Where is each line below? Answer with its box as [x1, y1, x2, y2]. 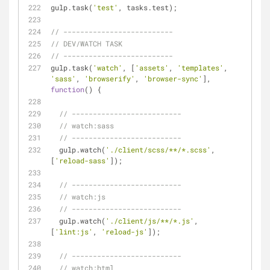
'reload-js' [101, 227, 148, 236]
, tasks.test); [118, 2, 177, 12]
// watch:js [59, 192, 105, 201]
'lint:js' [55, 227, 93, 236]
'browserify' [84, 74, 135, 83]
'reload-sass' [55, 155, 110, 165]
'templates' [177, 63, 224, 72]
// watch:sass [59, 121, 114, 130]
